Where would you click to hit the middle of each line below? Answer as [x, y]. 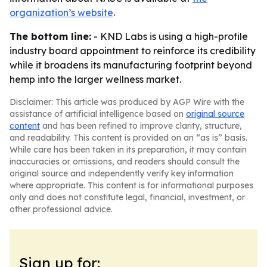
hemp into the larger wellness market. [95, 79]
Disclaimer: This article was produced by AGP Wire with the [127, 102]
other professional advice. [61, 209]
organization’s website [61, 13]
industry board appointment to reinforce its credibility [133, 51]
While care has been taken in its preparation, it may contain [128, 150]
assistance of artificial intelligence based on [98, 114]
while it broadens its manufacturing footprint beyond [131, 65]
